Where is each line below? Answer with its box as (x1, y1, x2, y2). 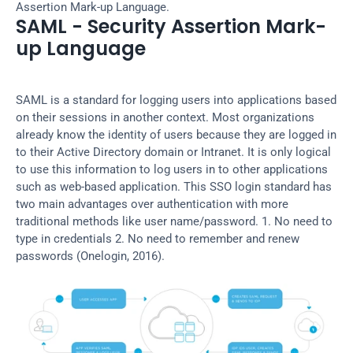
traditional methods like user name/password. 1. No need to (16, 214, 333, 229)
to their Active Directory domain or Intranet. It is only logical (16, 145, 331, 159)
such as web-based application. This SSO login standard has (16, 180, 332, 194)
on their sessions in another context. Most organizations (16, 110, 314, 124)
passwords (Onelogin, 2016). (16, 249, 165, 263)
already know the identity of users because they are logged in (16, 128, 336, 142)
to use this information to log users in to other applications (16, 162, 328, 176)
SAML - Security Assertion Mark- (16, 13, 326, 39)
